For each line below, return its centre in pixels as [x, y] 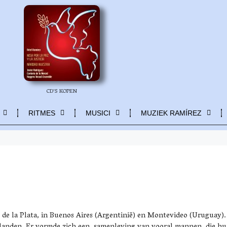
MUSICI [98, 113]
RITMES [42, 113]
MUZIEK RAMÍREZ [171, 113]
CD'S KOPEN [62, 92]
